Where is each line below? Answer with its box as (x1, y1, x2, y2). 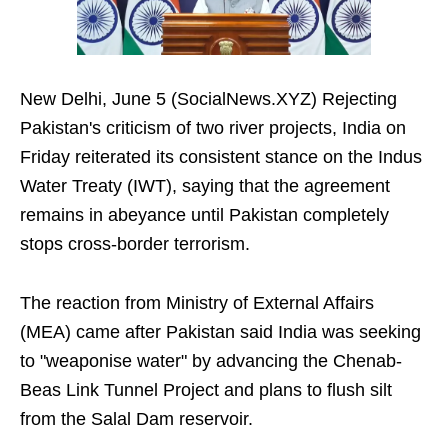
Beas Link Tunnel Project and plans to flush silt (20, 380, 392, 401)
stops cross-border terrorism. (20, 234, 250, 255)
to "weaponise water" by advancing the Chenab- (20, 351, 402, 372)
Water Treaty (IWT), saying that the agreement (20, 176, 390, 197)
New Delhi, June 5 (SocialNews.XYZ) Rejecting (20, 89, 397, 110)
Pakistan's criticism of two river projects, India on (20, 118, 406, 139)
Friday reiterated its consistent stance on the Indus (20, 147, 422, 168)
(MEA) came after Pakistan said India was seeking (20, 322, 421, 343)
